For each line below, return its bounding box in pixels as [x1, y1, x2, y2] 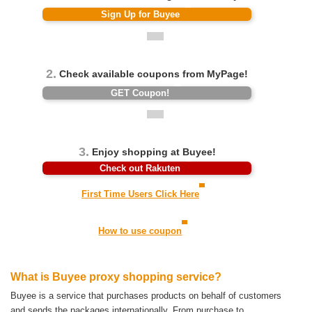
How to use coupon [98, 226, 182, 237]
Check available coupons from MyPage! [56, 68, 249, 79]
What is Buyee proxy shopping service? [10, 270, 221, 283]
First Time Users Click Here [81, 189, 199, 200]
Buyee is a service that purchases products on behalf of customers [10, 290, 281, 301]
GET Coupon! [111, 87, 170, 98]
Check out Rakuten [100, 163, 181, 174]
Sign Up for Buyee [100, 8, 180, 19]
